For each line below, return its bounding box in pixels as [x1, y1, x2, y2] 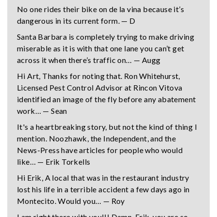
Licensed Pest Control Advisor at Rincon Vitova [17, 83, 183, 93]
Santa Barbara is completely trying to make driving [17, 32, 194, 42]
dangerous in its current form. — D [17, 16, 136, 26]
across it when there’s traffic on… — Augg [17, 55, 161, 65]
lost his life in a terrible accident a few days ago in [17, 185, 190, 194]
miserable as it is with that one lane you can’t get [17, 44, 185, 53]
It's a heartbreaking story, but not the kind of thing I [17, 122, 197, 132]
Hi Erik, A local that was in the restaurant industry [17, 173, 189, 183]
